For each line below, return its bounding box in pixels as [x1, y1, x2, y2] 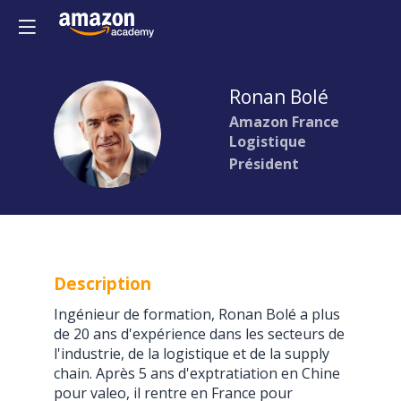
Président [229, 154, 299, 175]
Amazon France [229, 112, 339, 132]
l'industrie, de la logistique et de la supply [54, 343, 329, 363]
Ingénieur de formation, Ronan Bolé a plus [54, 303, 340, 324]
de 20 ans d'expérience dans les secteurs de [54, 323, 345, 344]
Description [54, 271, 151, 294]
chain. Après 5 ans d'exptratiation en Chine [54, 363, 340, 383]
